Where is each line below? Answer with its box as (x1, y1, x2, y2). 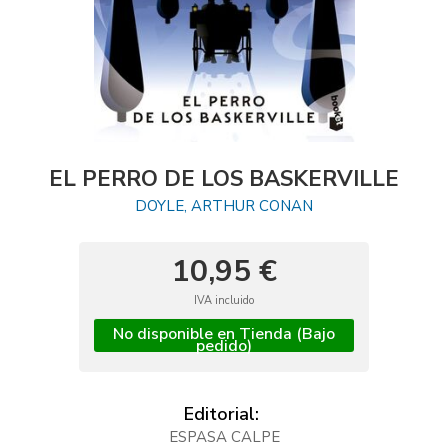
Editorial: (184, 402, 259, 426)
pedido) (196, 335, 252, 357)
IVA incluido (194, 293, 254, 308)
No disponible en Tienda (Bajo (113, 323, 335, 345)
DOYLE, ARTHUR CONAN (135, 196, 313, 216)
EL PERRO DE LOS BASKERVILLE (49, 164, 399, 194)
